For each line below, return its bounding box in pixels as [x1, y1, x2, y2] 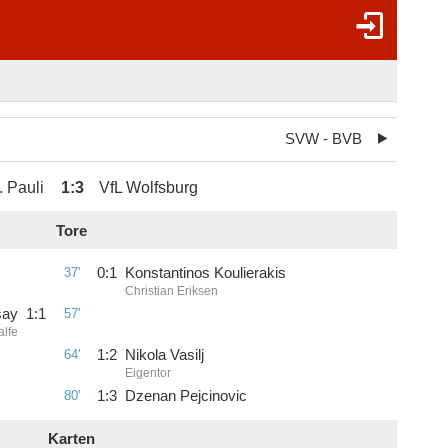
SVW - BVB [284, 131, 362, 147]
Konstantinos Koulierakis [124, 265, 286, 281]
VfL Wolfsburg [98, 177, 198, 196]
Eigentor [124, 365, 171, 380]
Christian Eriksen [124, 284, 218, 298]
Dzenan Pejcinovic [124, 387, 247, 404]
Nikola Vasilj [124, 346, 204, 363]
